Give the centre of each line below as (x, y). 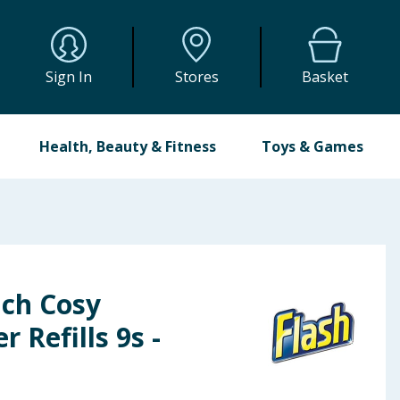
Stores (196, 77)
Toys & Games (312, 146)
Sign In (69, 77)
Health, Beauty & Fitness (128, 146)
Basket (325, 77)
